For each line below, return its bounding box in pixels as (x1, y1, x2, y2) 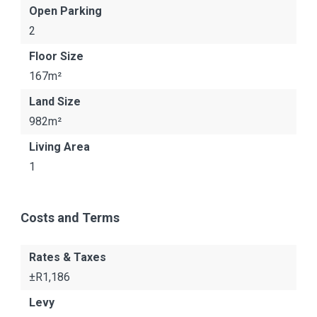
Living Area (29, 140, 90, 154)
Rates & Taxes (29, 250, 106, 264)
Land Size (29, 95, 81, 108)
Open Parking (29, 4, 102, 18)
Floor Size (29, 50, 83, 63)
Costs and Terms (21, 210, 120, 225)
